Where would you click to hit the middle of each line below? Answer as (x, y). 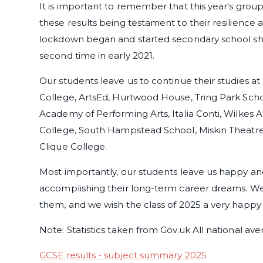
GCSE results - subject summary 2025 (123, 255)
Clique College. (76, 147)
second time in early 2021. (97, 56)
